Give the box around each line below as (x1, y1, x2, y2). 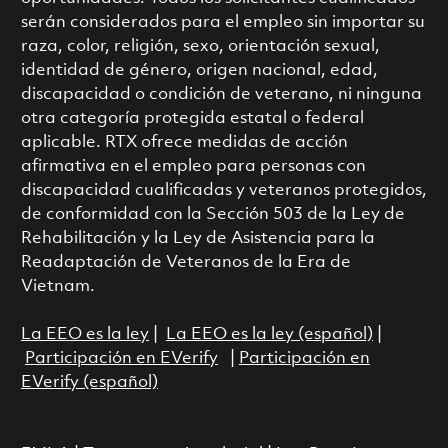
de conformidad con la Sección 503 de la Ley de (20, 205, 405, 223)
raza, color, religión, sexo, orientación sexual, (20, 37, 380, 55)
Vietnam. (20, 277, 95, 295)
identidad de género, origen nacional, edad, (20, 61, 378, 79)
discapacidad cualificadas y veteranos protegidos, (20, 181, 427, 199)
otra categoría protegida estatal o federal (20, 109, 364, 127)
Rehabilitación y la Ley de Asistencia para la (20, 229, 375, 247)
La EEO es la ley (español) (165, 325, 373, 343)
